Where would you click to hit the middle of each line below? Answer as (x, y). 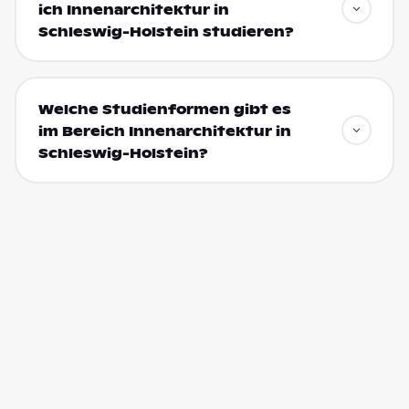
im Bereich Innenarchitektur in (164, 131)
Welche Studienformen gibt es (164, 109)
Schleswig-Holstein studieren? (166, 31)
